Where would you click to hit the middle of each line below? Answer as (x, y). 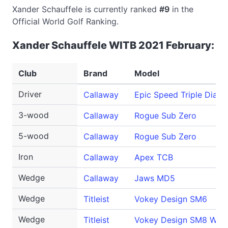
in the (181, 9)
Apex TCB (154, 157)
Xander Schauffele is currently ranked (86, 9)
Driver (30, 94)
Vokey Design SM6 (171, 199)
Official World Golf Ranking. (65, 21)
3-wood (34, 115)
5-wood (34, 136)
